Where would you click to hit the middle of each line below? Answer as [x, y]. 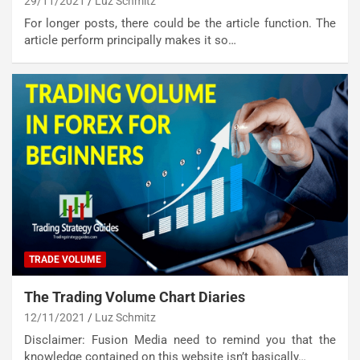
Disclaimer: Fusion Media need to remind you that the [180, 340]
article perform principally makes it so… [130, 40]
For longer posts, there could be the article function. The [180, 23]
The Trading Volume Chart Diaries [135, 297]
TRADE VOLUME [65, 259]
